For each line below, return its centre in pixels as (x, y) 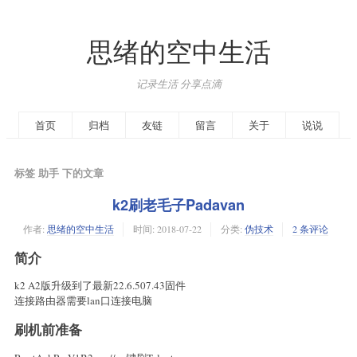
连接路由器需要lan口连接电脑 (83, 301)
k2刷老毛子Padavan (178, 204)
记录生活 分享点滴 (178, 83)
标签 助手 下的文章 (59, 172)
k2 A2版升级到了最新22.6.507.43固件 (100, 286)
